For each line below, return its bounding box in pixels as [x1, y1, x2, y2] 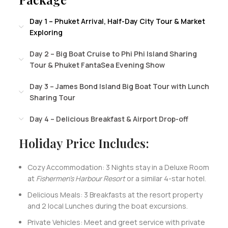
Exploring [29, 27, 63, 37]
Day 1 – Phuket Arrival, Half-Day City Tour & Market [29, 16, 205, 26]
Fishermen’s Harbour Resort [36, 173, 125, 183]
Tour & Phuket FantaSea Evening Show [29, 60, 165, 70]
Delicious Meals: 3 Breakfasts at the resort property [27, 189, 203, 199]
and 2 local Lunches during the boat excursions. [27, 201, 189, 211]
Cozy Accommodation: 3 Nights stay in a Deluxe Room [27, 162, 209, 172]
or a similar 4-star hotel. [125, 173, 208, 183]
